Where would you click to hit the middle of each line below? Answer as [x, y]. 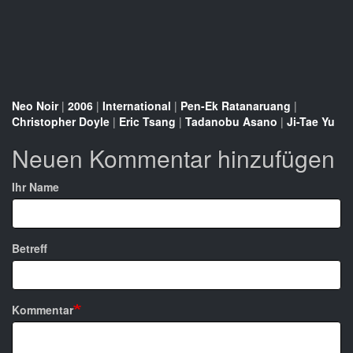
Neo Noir [35, 106]
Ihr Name [35, 187]
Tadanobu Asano [231, 122]
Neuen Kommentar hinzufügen [173, 158]
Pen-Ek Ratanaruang [236, 106]
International [137, 106]
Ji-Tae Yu [311, 122]
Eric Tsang [147, 122]
